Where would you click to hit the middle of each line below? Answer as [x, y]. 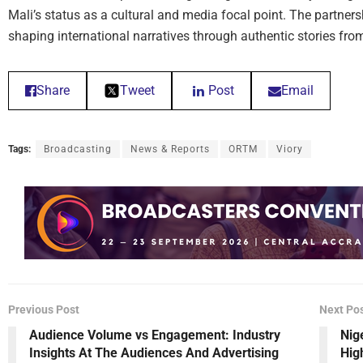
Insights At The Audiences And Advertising [154, 353]
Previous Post [44, 310]
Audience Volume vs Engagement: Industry [155, 335]
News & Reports [170, 149]
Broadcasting [78, 149]
